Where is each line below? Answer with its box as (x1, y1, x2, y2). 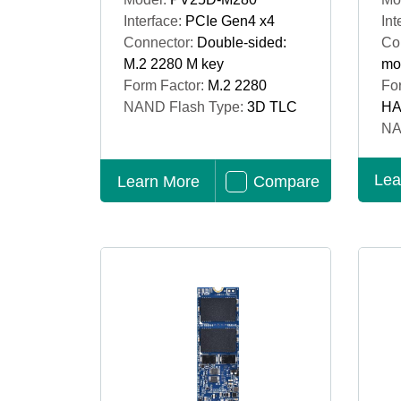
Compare (253, 173, 320, 191)
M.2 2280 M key (124, 56, 224, 72)
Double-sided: (197, 35, 286, 50)
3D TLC (247, 99, 297, 115)
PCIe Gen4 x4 (185, 13, 275, 29)
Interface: (124, 13, 185, 29)
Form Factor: (124, 78, 208, 93)
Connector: (124, 35, 197, 50)
